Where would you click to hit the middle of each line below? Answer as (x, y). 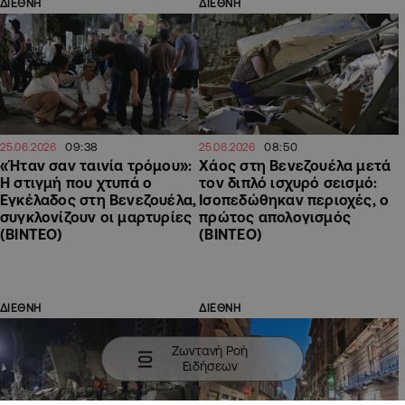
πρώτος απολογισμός (275, 217)
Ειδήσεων (210, 366)
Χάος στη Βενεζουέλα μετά (295, 166)
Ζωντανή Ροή (210, 351)
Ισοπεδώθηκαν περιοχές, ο (294, 200)
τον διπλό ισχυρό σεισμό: (288, 183)
